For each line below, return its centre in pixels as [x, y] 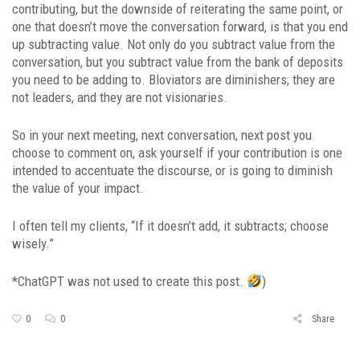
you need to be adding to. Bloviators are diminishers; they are [174, 79]
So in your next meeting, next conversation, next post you [162, 135]
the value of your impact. [80, 188]
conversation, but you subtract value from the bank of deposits [178, 61]
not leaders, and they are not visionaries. [121, 97]
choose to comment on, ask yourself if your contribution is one [177, 152]
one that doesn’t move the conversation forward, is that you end [180, 26]
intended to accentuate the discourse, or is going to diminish [172, 170]
